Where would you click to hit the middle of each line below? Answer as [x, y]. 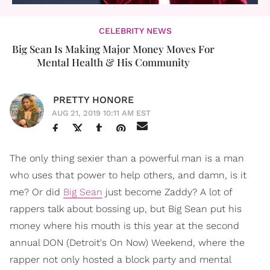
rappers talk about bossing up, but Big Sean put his [126, 209]
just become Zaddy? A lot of [167, 192]
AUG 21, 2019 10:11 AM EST [101, 113]
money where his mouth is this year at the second [124, 226]
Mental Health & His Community [113, 62]
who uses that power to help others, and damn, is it [128, 175]
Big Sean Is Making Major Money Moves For [113, 49]
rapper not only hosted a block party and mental [120, 259]
